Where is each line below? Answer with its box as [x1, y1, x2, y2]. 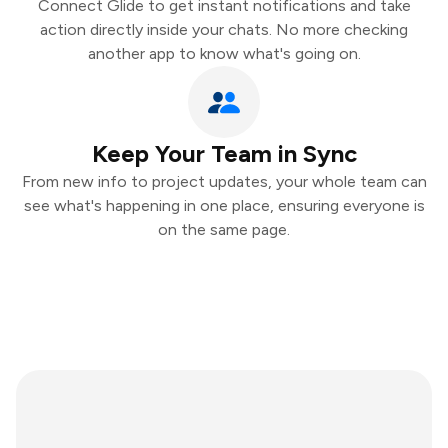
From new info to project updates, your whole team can [21, 172, 427, 191]
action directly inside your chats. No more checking [40, 20, 408, 39]
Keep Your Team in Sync [91, 139, 357, 168]
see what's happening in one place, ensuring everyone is [23, 196, 425, 215]
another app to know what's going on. [87, 44, 361, 63]
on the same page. [158, 220, 290, 239]
